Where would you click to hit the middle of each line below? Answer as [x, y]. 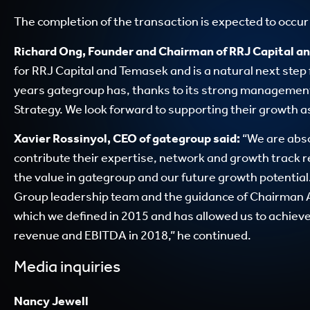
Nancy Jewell [51, 301]
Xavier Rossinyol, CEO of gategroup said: [127, 139]
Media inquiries [67, 266]
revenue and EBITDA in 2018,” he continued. [133, 236]
